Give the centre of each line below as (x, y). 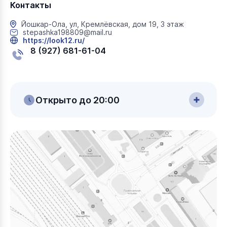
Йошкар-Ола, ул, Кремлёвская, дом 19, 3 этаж (103, 24)
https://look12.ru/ (54, 40)
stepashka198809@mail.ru (67, 32)
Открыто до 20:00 (78, 100)
